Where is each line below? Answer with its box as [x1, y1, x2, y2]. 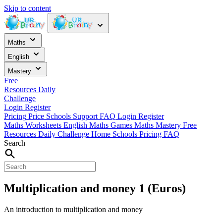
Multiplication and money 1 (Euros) [4, 181, 186, 195]
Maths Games [89, 121, 134, 129]
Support [73, 112, 98, 120]
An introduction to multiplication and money [4, 205, 143, 214]
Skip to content [4, 4, 51, 12]
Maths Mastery [134, 121, 183, 129]
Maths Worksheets [4, 121, 63, 129]
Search [4, 139, 25, 147]
